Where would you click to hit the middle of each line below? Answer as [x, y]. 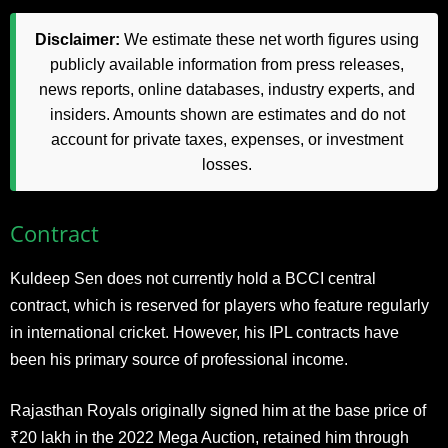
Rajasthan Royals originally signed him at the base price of [218, 410]
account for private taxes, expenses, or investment [227, 139]
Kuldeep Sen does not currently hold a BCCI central [193, 278]
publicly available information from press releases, [227, 64]
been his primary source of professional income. [179, 359]
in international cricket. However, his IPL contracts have [204, 332]
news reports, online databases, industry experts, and [227, 89]
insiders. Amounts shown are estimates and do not [227, 114]
